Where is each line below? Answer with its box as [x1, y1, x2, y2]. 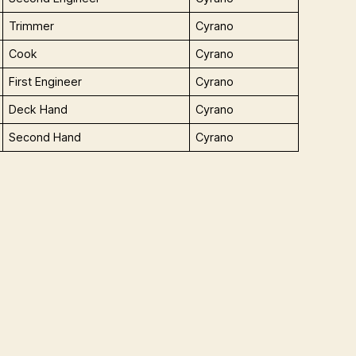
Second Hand [9, 130, 82, 145]
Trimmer [9, 19, 55, 33]
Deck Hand [9, 103, 68, 117]
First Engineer [9, 75, 83, 89]
